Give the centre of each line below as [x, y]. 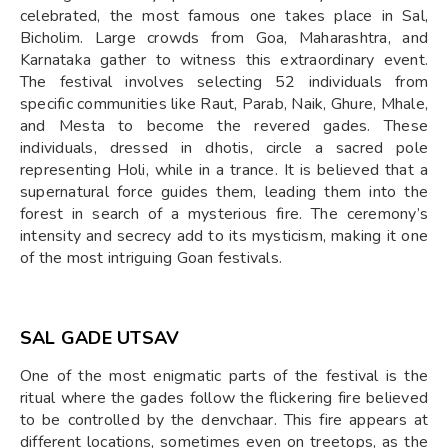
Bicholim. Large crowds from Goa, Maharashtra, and [224, 38]
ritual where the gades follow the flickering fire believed [224, 398]
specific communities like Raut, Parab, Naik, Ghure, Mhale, [224, 104]
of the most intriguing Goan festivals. [151, 258]
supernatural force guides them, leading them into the [224, 192]
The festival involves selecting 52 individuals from [224, 82]
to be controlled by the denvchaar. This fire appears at [224, 420]
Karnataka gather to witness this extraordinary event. [224, 60]
